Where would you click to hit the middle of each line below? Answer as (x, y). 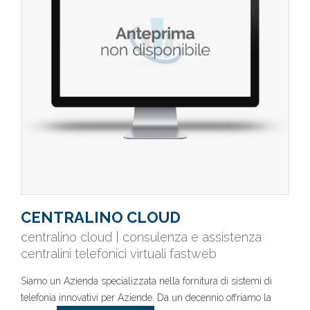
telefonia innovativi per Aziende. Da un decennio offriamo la (146, 298)
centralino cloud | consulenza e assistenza (141, 237)
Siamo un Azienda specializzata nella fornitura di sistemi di (146, 281)
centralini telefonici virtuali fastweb (119, 254)
